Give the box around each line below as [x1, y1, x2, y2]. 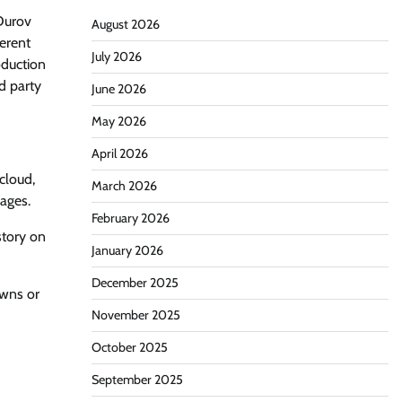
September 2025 [91, 371, 183, 388]
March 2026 [91, 178, 157, 194]
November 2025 [91, 307, 180, 323]
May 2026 [91, 113, 146, 129]
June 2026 [91, 81, 146, 97]
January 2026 [91, 242, 163, 258]
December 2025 [91, 275, 179, 291]
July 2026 [91, 48, 142, 65]
